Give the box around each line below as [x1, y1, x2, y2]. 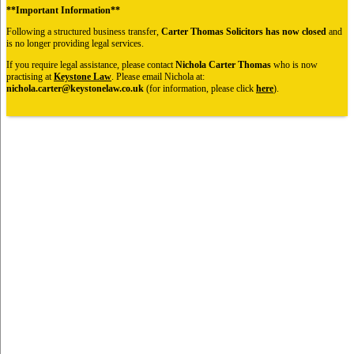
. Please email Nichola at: [111, 71, 205, 83]
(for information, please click [146, 83, 256, 95]
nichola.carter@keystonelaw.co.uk [6, 83, 146, 95]
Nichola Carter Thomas [175, 59, 271, 71]
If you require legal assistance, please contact [6, 59, 175, 71]
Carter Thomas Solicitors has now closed [161, 26, 326, 38]
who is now [271, 59, 318, 71]
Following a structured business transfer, [6, 26, 161, 38]
